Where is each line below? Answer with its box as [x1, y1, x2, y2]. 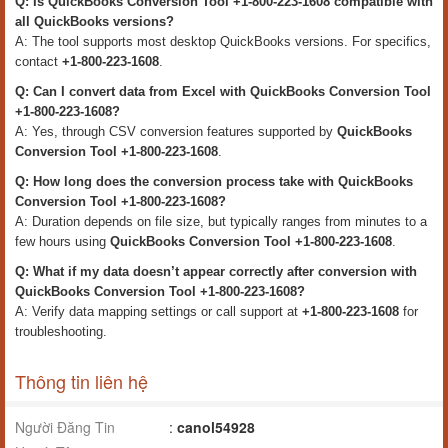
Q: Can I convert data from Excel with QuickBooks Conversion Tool [15, 83, 431, 99]
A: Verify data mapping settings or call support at [15, 303, 302, 319]
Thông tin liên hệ [15, 367, 148, 394]
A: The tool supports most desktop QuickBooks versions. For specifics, [15, 33, 431, 49]
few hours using [15, 233, 110, 249]
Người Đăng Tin [15, 416, 115, 437]
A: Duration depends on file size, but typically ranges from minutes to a [15, 213, 427, 229]
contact [15, 53, 62, 69]
